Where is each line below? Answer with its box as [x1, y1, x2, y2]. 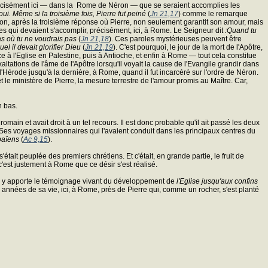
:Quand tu [225, 26, 257, 35]
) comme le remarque [178, 9, 248, 18]
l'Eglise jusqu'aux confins [176, 176, 258, 185]
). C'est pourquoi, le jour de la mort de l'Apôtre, [113, 42, 263, 51]
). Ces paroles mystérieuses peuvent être [109, 34, 242, 43]
